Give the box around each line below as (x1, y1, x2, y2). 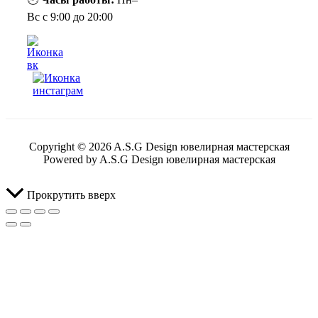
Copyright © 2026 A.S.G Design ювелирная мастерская (28, 140, 290, 153)
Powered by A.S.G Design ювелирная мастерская (43, 153, 275, 165)
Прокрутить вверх (27, 188, 116, 201)
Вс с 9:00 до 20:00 (27, 10, 113, 23)
